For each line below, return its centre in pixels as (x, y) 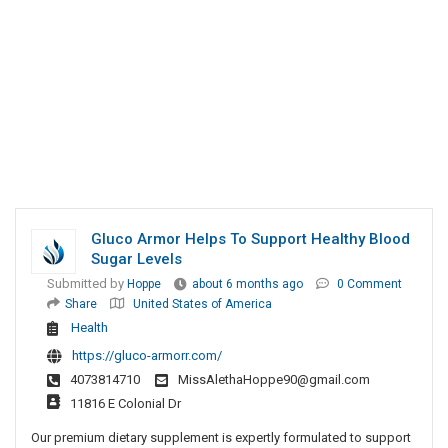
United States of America (202, 304)
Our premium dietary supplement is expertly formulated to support (221, 438)
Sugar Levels (136, 259)
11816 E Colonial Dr (125, 404)
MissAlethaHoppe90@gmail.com (274, 380)
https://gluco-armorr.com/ (147, 356)
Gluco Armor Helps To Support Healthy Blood (250, 239)
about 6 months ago (247, 284)
